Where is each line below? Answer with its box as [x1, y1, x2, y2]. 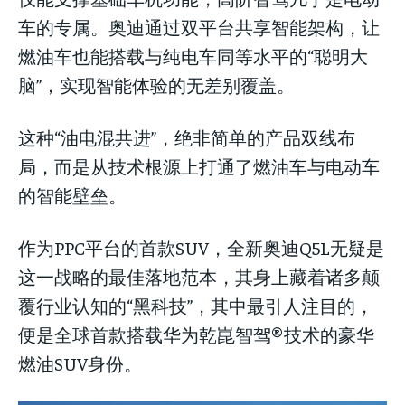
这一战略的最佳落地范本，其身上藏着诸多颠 [18, 264, 380, 287]
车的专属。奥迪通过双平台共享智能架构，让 [18, 14, 380, 38]
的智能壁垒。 [18, 183, 127, 206]
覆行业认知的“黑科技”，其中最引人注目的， [18, 293, 373, 316]
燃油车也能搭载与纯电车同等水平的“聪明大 [18, 43, 368, 67]
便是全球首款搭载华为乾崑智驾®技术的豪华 [18, 322, 374, 345]
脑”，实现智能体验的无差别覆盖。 [18, 72, 295, 96]
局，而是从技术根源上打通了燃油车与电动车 [18, 154, 380, 177]
